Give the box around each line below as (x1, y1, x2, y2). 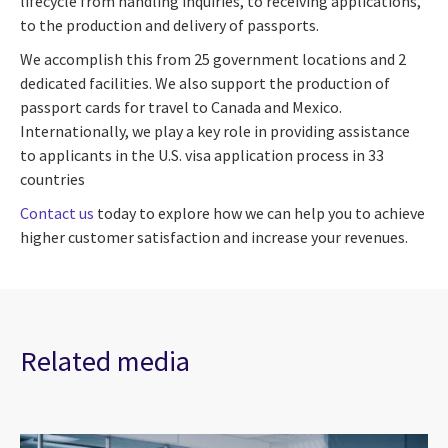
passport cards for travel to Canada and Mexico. (20, 96, 342, 117)
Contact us (20, 202, 94, 223)
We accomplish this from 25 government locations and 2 (20, 48, 406, 69)
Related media (20, 342, 190, 379)
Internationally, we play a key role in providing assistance (20, 120, 410, 141)
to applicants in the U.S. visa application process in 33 (20, 144, 384, 165)
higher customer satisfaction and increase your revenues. (20, 226, 408, 247)
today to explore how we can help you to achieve (94, 202, 425, 223)
